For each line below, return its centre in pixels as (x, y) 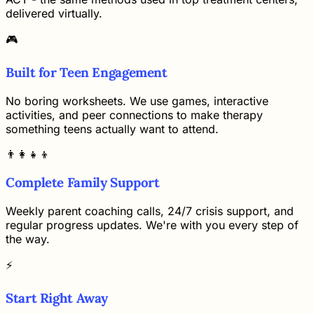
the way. (28, 239)
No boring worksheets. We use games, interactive (137, 101)
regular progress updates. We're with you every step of (152, 225)
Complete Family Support (83, 183)
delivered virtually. (54, 14)
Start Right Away (57, 298)
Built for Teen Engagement (87, 72)
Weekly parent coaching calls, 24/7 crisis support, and (150, 211)
